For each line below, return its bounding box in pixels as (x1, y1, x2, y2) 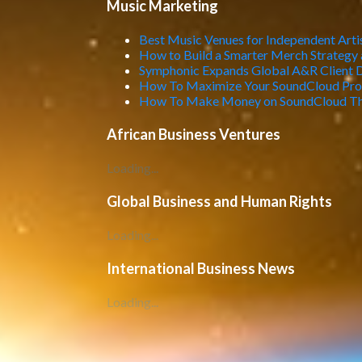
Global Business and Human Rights (106, 192, 332, 210)
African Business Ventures (106, 125, 280, 143)
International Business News (106, 259, 295, 277)
